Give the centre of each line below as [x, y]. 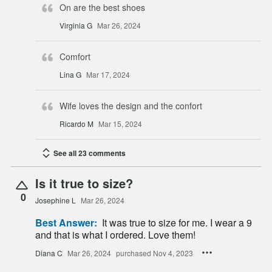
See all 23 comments [90, 153]
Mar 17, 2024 [108, 74]
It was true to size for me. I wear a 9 [156, 222]
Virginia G [76, 25]
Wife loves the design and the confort [131, 105]
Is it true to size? [84, 183]
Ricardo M [76, 123]
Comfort [75, 56]
